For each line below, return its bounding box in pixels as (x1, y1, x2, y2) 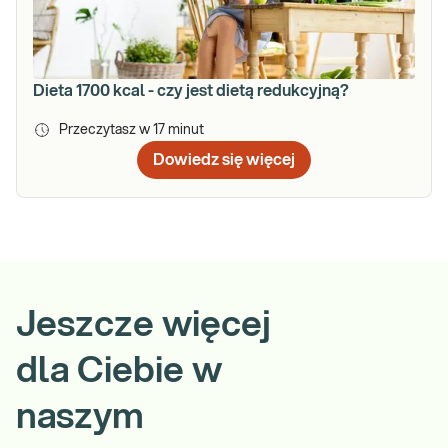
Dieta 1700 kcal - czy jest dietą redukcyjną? (33, 82, 349, 99)
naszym (16, 398, 144, 435)
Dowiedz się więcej (153, 151, 295, 168)
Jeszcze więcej (16, 306, 271, 343)
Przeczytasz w (59, 122, 153, 137)
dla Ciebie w (16, 352, 222, 389)
